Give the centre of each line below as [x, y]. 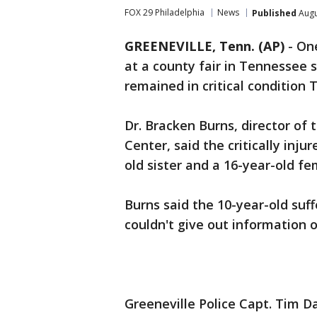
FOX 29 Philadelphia [165, 12]
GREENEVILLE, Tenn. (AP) [204, 46]
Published [274, 13]
